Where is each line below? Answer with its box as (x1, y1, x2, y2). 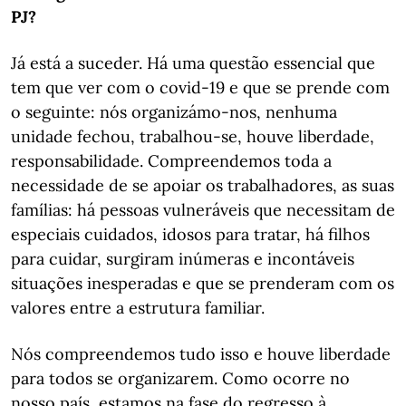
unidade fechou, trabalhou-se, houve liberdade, (11, 126, 374, 147)
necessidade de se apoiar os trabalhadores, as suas (11, 175, 394, 196)
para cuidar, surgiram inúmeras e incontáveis (11, 248, 354, 269)
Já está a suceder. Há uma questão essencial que (11, 53, 375, 73)
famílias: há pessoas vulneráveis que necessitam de (11, 199, 395, 220)
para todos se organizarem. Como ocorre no (11, 368, 350, 389)
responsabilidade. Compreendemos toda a (11, 150, 332, 171)
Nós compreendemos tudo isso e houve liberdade (11, 343, 391, 364)
